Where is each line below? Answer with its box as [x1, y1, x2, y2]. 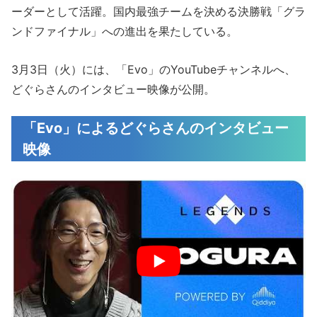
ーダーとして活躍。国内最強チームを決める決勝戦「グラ [11, 4, 306, 18]
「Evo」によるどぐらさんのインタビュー [23, 119, 289, 137]
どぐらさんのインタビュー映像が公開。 [11, 81, 215, 96]
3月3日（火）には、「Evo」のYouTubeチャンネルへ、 [11, 62, 296, 76]
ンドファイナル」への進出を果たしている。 [11, 23, 238, 38]
